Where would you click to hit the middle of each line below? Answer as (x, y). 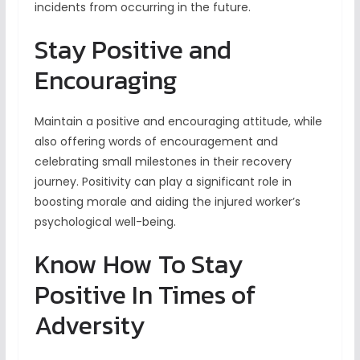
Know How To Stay (138, 265)
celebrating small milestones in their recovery (163, 162)
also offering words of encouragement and (156, 142)
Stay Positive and (133, 50)
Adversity (89, 326)
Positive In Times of (145, 295)
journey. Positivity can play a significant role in (163, 182)
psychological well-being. (105, 222)
